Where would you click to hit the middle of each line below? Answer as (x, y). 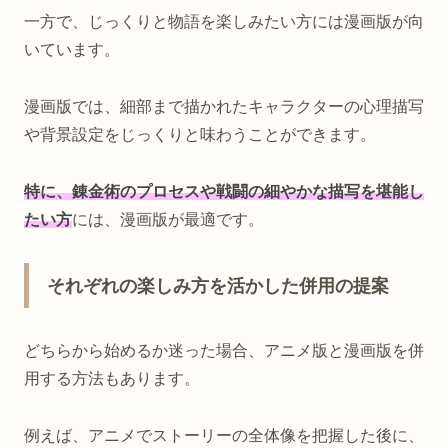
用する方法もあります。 (112, 379)
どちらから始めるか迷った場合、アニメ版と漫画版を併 (224, 351)
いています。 (72, 50)
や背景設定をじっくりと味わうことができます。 (200, 135)
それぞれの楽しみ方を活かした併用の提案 (218, 286)
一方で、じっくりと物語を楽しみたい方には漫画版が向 (224, 22)
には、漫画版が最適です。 (168, 219)
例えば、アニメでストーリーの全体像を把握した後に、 (224, 436)
